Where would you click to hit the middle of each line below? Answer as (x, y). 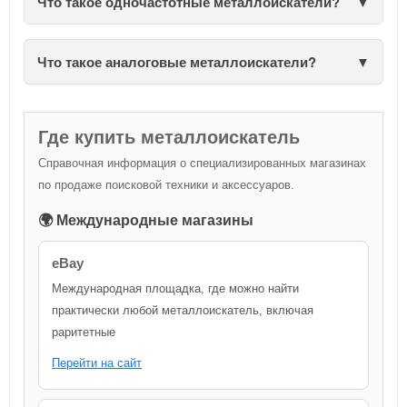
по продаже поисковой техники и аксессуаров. (166, 185)
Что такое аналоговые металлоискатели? (177, 62)
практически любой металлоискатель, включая (183, 311)
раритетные (84, 333)
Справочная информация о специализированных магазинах (202, 164)
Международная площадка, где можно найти (175, 289)
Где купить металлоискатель (169, 138)
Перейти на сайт (97, 363)
